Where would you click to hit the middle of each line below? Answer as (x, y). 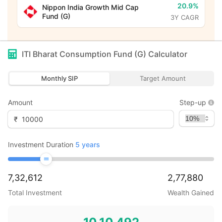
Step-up (193, 102)
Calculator (167, 54)
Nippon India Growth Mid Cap (90, 7)
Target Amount (163, 78)
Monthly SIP (59, 78)
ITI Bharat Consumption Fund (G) (84, 54)
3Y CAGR (185, 17)
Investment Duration (41, 144)
